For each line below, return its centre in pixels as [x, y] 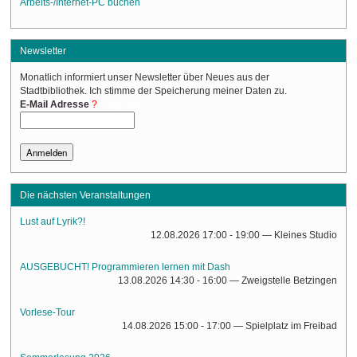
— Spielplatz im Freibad [285, 326]
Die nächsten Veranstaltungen [85, 195]
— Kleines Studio [299, 235]
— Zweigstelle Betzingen [283, 281]
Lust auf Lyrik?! [53, 222]
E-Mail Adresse [55, 105]
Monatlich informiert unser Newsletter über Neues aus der [145, 78]
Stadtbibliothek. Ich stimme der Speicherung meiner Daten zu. [154, 91]
